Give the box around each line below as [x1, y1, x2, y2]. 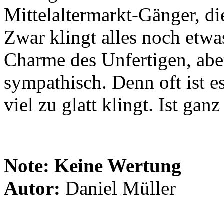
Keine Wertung [54, 154, 181, 176]
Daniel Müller [60, 177, 176, 199]
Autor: [4, 177, 60, 199]
